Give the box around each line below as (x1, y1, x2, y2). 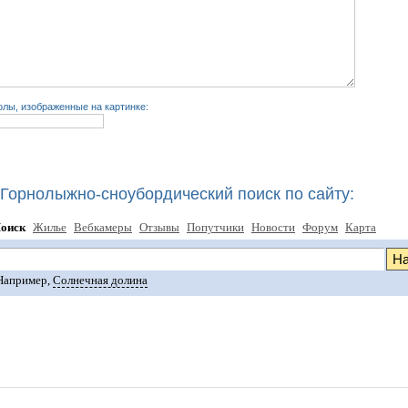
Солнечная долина (53, 274, 148, 287)
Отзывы (139, 221, 179, 234)
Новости (251, 221, 295, 234)
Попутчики (187, 221, 244, 234)
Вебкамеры (74, 221, 132, 234)
